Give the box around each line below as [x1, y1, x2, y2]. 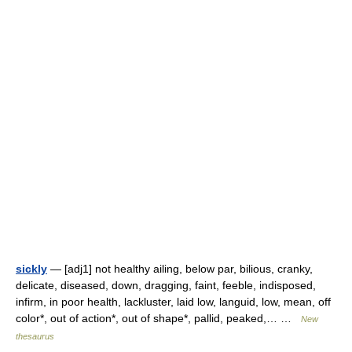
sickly [16, 262, 47, 275]
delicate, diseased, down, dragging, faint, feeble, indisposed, [16, 279, 316, 291]
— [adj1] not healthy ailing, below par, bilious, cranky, [47, 262, 313, 275]
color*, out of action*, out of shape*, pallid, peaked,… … [16, 312, 301, 324]
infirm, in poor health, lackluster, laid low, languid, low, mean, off [16, 295, 331, 308]
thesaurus [16, 332, 54, 341]
